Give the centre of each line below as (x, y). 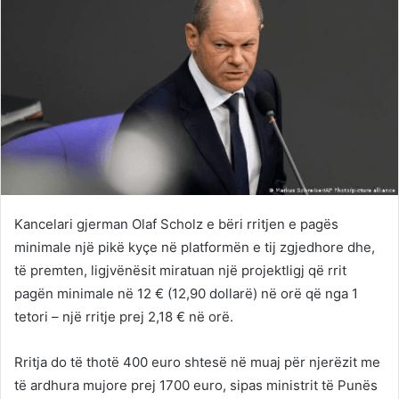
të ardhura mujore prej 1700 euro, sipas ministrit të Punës (196, 385)
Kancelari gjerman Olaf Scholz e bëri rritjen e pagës (176, 224)
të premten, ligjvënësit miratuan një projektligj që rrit (180, 270)
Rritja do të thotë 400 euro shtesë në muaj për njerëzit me (197, 362)
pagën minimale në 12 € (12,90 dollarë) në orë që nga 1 (186, 293)
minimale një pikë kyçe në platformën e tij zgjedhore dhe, (195, 247)
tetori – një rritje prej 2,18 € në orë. (124, 316)
